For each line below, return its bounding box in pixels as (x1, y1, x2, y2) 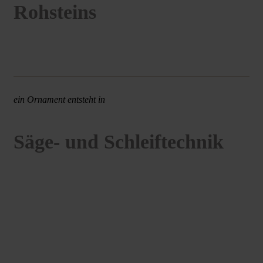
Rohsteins (14, 1, 96, 23)
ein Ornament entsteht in (14, 95, 105, 104)
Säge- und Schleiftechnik (14, 131, 224, 153)
